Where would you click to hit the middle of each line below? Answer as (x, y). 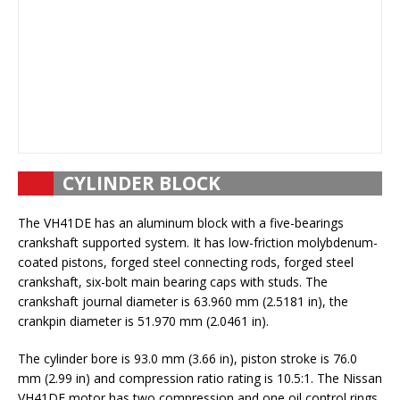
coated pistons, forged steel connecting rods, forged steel (186, 262)
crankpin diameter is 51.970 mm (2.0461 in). (143, 321)
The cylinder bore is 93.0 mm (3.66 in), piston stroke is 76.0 (187, 358)
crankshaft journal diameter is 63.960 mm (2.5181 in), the (183, 301)
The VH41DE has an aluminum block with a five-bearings (181, 223)
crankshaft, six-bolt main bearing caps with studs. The (173, 282)
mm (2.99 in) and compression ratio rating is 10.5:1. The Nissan (200, 378)
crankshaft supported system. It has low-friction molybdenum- (198, 242)
